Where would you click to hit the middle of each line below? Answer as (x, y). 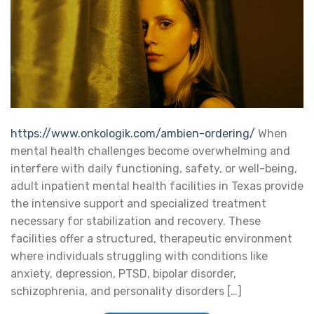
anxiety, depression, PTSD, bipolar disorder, (123, 274)
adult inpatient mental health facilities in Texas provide (157, 186)
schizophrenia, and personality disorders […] (126, 292)
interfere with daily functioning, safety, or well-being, (154, 169)
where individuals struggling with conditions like (139, 257)
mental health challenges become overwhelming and (150, 151)
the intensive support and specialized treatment (138, 204)
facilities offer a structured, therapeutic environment (151, 239)
